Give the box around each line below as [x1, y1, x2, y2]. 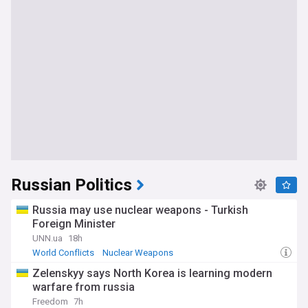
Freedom [32, 296, 68, 307]
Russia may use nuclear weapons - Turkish [32, 203, 248, 217]
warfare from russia [32, 280, 135, 294]
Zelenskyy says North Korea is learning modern [32, 267, 272, 280]
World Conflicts [32, 247, 94, 258]
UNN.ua [32, 233, 63, 243]
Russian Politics [11, 173, 132, 197]
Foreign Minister [32, 217, 115, 230]
